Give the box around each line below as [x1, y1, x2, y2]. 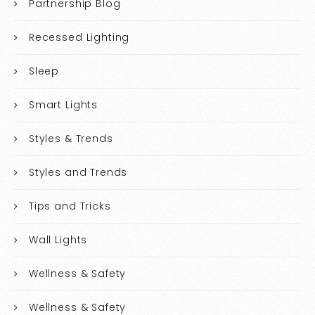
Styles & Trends [28, 131, 113, 146]
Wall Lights [28, 232, 88, 247]
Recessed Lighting [28, 30, 130, 44]
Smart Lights [28, 97, 98, 112]
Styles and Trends [28, 165, 128, 179]
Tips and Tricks [28, 198, 111, 213]
